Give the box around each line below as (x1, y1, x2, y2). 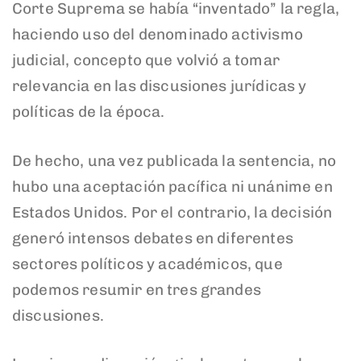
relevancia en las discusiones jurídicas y (12, 77, 307, 96)
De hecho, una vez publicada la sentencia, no (12, 151, 337, 170)
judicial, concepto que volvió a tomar (12, 51, 280, 70)
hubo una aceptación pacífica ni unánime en (12, 176, 333, 196)
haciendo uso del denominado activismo (12, 25, 303, 44)
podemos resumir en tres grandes (12, 280, 261, 299)
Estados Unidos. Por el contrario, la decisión (12, 202, 333, 222)
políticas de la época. (12, 102, 165, 122)
